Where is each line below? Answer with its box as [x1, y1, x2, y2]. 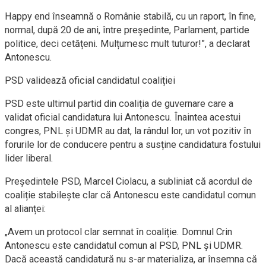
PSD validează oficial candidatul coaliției [5, 75, 175, 86]
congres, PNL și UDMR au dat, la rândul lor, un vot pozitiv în [5, 125, 251, 137]
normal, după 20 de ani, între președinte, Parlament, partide [5, 24, 249, 36]
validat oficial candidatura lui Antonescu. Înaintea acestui [5, 112, 240, 123]
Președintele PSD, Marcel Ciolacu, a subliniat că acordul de [5, 176, 252, 187]
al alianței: [5, 203, 46, 214]
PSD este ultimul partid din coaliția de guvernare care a [5, 98, 233, 109]
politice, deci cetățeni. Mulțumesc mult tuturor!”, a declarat [5, 38, 250, 49]
